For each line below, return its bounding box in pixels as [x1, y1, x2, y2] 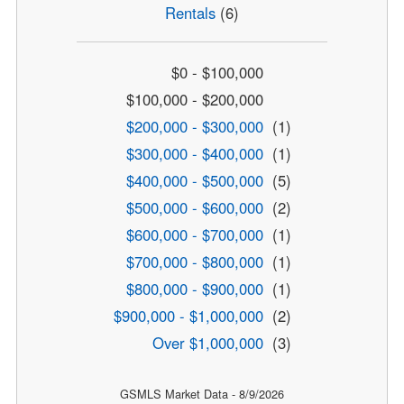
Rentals [165, 2, 216, 24]
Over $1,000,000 [151, 331, 263, 353]
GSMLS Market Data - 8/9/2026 [120, 384, 284, 402]
